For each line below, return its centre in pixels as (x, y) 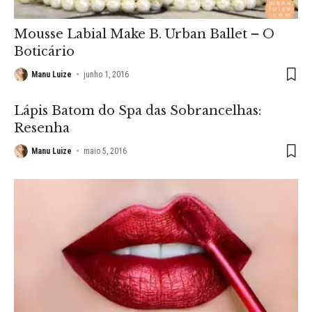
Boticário (44, 51)
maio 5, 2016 (106, 151)
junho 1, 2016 (107, 74)
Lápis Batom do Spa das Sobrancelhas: (138, 110)
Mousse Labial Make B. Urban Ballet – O (144, 34)
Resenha (42, 128)
